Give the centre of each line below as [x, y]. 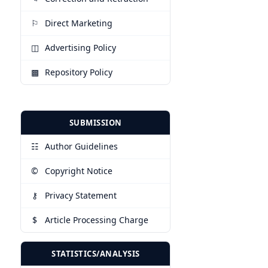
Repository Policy [79, 72]
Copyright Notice [79, 171]
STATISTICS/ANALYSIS [96, 254]
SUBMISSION [95, 123]
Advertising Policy [81, 48]
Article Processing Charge [97, 220]
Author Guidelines [82, 147]
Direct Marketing [79, 23]
